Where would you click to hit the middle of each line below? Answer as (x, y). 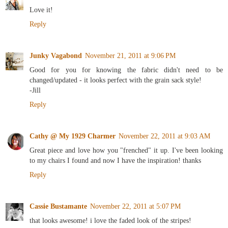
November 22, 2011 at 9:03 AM (164, 136)
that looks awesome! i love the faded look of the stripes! (110, 221)
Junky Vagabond (56, 56)
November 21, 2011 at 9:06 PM (130, 56)
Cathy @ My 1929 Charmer (73, 136)
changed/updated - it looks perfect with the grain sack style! (116, 80)
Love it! (41, 10)
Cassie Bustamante (58, 206)
